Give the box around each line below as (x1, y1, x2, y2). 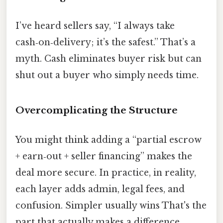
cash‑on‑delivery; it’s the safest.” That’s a (15, 37, 196, 48)
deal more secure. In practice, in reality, (15, 167, 196, 179)
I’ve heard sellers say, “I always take (15, 20, 175, 32)
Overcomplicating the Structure (15, 104, 178, 116)
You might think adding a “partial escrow (15, 134, 202, 146)
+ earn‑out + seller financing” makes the (15, 151, 192, 162)
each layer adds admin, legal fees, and (15, 184, 185, 195)
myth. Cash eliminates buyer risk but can (15, 53, 202, 65)
